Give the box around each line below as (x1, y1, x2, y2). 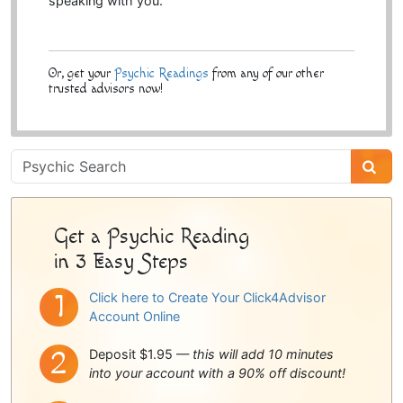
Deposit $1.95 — (88, 346, 193, 363)
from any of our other (208, 66, 324, 82)
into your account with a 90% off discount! (88, 365, 345, 381)
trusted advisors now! (48, 81, 163, 97)
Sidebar (10, 175, 82, 202)
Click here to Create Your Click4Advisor (88, 289, 326, 305)
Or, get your (48, 66, 114, 82)
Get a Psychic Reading (53, 224, 249, 250)
